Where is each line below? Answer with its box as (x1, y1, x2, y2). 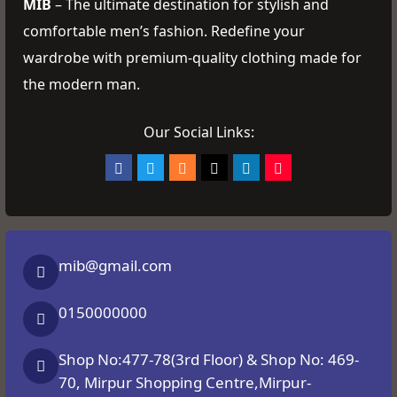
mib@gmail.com (58, 255, 172, 276)
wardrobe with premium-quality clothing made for (23, 47, 362, 67)
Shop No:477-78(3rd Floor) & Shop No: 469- (58, 349, 359, 370)
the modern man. (23, 74, 140, 94)
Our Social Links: (143, 121, 254, 142)
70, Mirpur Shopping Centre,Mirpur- (58, 372, 311, 393)
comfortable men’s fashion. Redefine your (23, 20, 305, 41)
